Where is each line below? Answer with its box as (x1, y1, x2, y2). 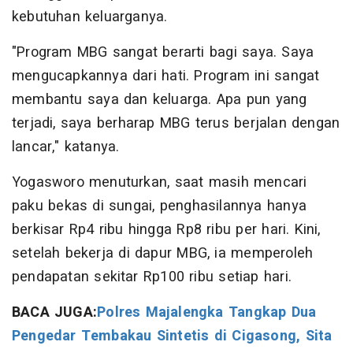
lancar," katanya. (12, 136, 120, 158)
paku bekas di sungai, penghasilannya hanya (12, 195, 307, 217)
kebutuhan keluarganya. (12, 6, 168, 28)
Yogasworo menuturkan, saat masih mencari (12, 172, 307, 194)
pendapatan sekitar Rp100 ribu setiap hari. (12, 266, 292, 288)
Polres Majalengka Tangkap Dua (97, 302, 317, 324)
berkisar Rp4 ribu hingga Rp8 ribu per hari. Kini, (12, 219, 321, 241)
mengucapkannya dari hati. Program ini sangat (12, 65, 320, 87)
